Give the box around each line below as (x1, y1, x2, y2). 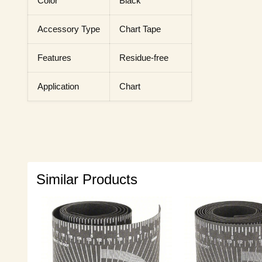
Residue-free (119, 53, 168, 63)
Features (37, 53, 71, 63)
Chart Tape (119, 24, 161, 34)
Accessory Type (37, 24, 100, 34)
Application (37, 81, 79, 91)
